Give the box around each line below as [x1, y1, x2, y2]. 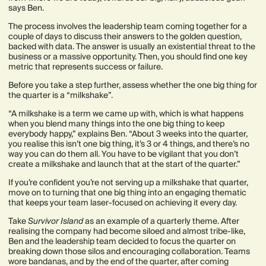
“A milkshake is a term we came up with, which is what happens [8, 108, 243, 119]
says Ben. [8, 2, 46, 14]
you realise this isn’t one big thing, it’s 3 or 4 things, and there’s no [8, 138, 249, 150]
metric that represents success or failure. [8, 61, 166, 72]
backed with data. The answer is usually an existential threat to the [8, 41, 255, 52]
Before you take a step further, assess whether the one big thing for [8, 80, 257, 91]
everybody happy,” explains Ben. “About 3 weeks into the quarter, [8, 128, 248, 140]
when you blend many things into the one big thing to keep [8, 118, 224, 129]
